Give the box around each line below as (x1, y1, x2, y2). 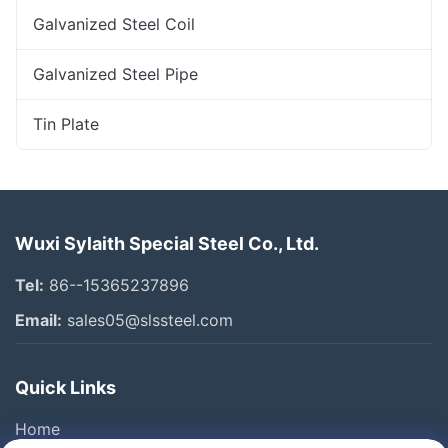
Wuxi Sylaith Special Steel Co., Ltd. (15, 233, 319, 254)
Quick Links (15, 377, 116, 398)
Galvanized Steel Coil (33, 14, 195, 34)
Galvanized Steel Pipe (33, 64, 198, 84)
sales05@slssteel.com (62, 310, 233, 330)
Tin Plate (33, 114, 99, 134)
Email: (15, 310, 62, 330)
